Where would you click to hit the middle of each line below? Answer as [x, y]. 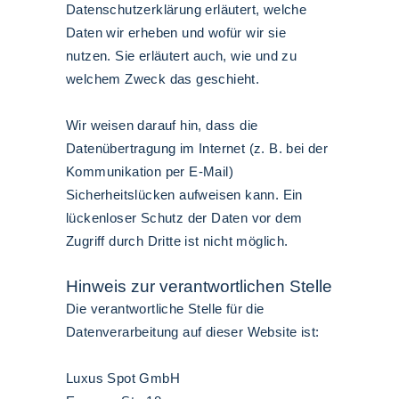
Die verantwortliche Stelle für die [165, 309]
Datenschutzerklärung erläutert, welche [187, 9]
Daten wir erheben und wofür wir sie [176, 33]
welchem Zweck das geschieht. [163, 79]
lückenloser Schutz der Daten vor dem [184, 218]
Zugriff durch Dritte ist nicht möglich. [177, 241]
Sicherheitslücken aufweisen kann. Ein [184, 195]
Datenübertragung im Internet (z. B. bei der [197, 148]
